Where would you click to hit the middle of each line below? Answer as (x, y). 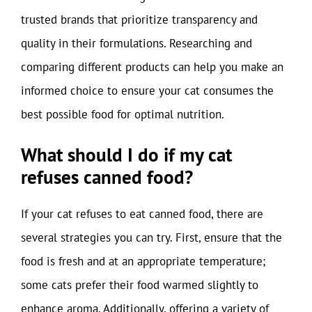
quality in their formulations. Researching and (136, 43)
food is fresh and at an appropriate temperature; (143, 261)
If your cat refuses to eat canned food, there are (142, 214)
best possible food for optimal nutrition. (123, 114)
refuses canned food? (107, 177)
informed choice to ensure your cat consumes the (147, 90)
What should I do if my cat (126, 155)
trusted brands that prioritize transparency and (139, 19)
